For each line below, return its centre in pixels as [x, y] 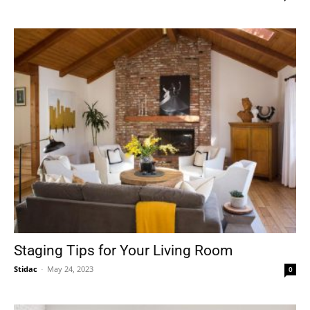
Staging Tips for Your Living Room [123, 251]
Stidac [26, 269]
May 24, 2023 [70, 269]
